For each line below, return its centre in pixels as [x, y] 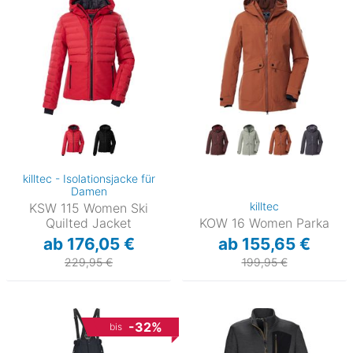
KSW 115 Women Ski [89, 208]
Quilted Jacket [89, 223]
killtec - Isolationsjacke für [89, 179]
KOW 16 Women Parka [264, 223]
